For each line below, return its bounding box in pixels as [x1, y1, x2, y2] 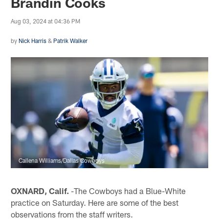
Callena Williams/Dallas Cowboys [19, 156, 105, 164]
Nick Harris [19, 37, 47, 44]
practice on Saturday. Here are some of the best [11, 197, 179, 207]
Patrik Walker [53, 37, 88, 44]
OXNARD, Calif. [11, 185, 69, 196]
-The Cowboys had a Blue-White [69, 185, 186, 196]
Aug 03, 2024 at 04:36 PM [11, 17, 81, 24]
